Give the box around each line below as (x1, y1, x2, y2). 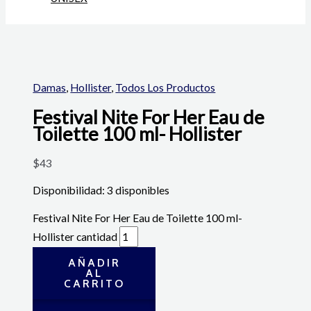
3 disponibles (107, 184, 170, 197)
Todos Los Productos (115, 81, 216, 94)
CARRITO (63, 276, 125, 290)
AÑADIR (67, 255, 121, 269)
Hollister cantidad (33, 230, 118, 243)
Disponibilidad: (33, 184, 106, 197)
